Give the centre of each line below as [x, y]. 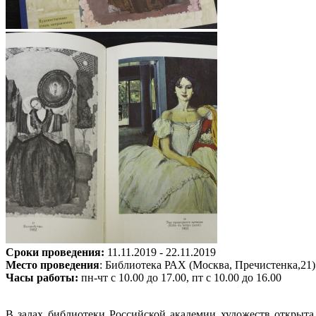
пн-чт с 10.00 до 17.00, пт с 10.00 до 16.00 [180, 277]
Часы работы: [42, 277]
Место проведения [53, 265]
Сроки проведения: [55, 252]
